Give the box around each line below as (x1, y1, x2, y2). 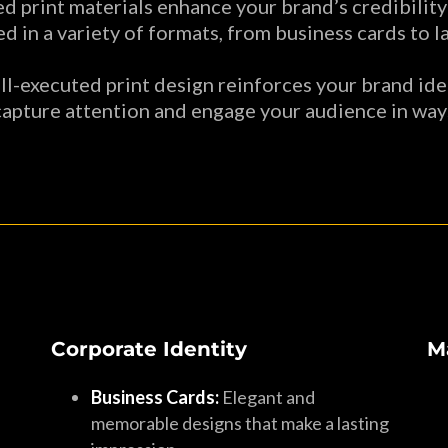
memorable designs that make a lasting (90, 412, 389, 434)
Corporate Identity (50, 337, 247, 361)
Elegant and (218, 386, 315, 408)
